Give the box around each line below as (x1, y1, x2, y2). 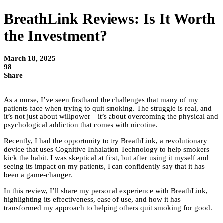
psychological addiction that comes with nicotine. (4, 120, 160, 129)
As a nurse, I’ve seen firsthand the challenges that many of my (4, 95, 198, 104)
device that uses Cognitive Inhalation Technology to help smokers (4, 145, 209, 153)
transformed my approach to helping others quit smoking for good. (4, 203, 212, 212)
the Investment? (4, 27, 107, 44)
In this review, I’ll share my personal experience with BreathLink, (4, 186, 208, 195)
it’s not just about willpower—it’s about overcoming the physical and (4, 112, 218, 120)
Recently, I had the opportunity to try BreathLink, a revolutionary (4, 136, 207, 145)
